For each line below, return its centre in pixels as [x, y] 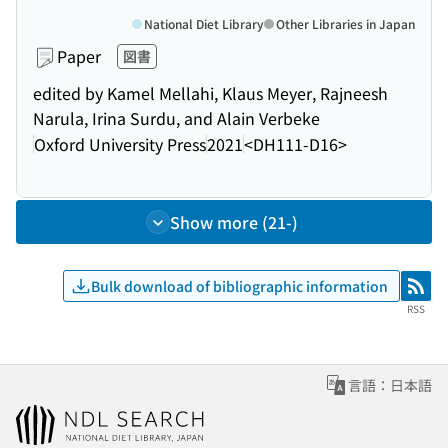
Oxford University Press [120, 143]
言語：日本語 [390, 385]
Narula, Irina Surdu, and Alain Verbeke [176, 118]
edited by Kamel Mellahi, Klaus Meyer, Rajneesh [210, 93]
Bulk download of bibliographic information [239, 285]
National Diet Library [204, 23]
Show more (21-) [234, 222]
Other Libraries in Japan [345, 23]
